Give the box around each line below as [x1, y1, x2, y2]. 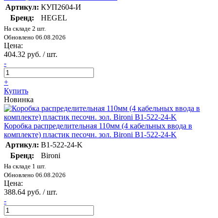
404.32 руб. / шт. [4, 50, 57, 58]
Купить [4, 86, 28, 95]
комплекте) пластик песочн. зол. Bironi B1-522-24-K [4, 130, 177, 139]
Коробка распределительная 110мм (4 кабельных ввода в [4, 121, 192, 130]
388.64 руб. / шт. [4, 187, 57, 196]
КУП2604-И [41, 2, 81, 11]
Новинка [4, 95, 34, 104]
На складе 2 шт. [4, 24, 46, 32]
